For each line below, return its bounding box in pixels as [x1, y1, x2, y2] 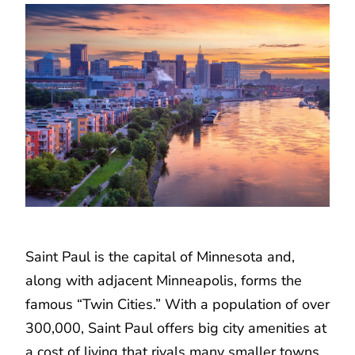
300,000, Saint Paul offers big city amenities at [25, 319, 326, 338]
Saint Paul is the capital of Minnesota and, [25, 247, 295, 267]
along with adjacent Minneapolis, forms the [25, 271, 302, 291]
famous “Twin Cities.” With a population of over [25, 295, 330, 315]
